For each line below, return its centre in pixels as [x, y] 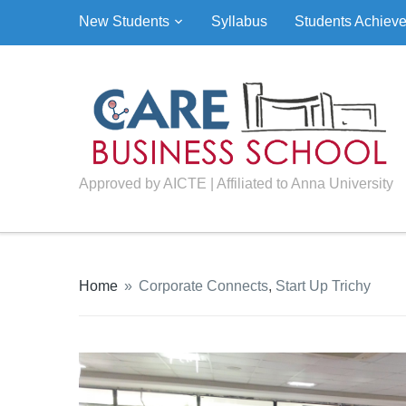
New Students [124, 21]
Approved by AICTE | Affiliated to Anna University [236, 184]
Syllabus [239, 21]
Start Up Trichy [323, 286]
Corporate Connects [203, 286]
